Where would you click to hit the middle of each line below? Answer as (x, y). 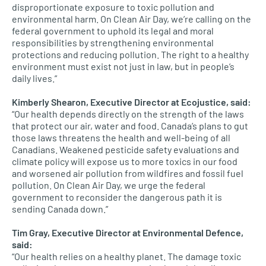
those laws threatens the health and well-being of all (121, 137)
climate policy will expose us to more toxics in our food (125, 161)
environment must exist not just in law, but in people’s (123, 66)
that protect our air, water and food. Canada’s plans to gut (130, 126)
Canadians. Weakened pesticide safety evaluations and (126, 149)
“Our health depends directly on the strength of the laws (128, 114)
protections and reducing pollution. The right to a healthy (130, 54)
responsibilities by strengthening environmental (113, 42)
